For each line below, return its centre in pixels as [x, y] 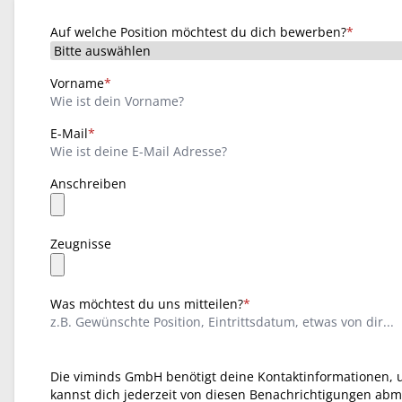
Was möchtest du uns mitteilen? [147, 304]
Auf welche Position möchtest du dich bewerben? [198, 32]
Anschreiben [88, 184]
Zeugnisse [81, 244]
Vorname [77, 83]
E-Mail [69, 133]
